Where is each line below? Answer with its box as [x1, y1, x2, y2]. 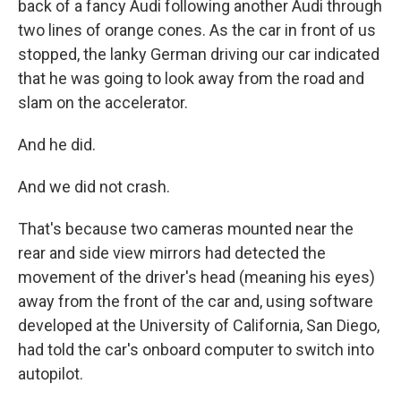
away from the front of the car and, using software [18, 291, 373, 311]
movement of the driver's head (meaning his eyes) [18, 267, 375, 286]
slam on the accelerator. [18, 92, 188, 112]
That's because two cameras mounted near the [18, 218, 354, 238]
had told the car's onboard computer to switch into [18, 339, 374, 359]
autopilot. [18, 363, 83, 383]
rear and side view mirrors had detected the [18, 243, 326, 262]
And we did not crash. [18, 176, 170, 196]
